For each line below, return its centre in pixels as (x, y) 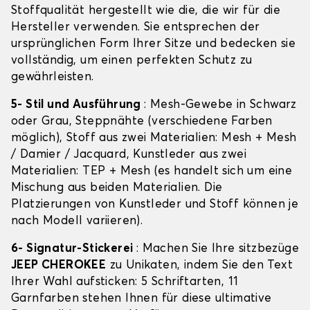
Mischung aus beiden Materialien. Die (117, 188)
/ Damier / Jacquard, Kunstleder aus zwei (129, 155)
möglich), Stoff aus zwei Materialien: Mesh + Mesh (154, 138)
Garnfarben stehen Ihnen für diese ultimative (142, 299)
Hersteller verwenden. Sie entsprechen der (136, 28)
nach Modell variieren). (77, 221)
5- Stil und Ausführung (78, 105)
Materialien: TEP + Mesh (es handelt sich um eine (152, 172)
